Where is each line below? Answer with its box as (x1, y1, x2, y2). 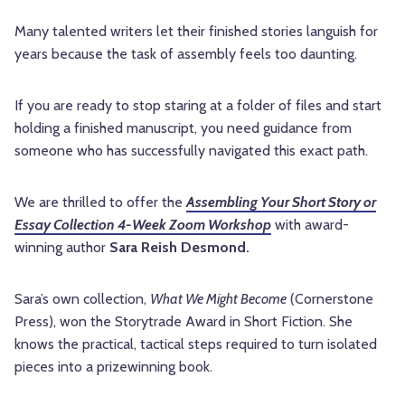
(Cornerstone (287, 289, 373, 307)
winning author (14, 238, 109, 256)
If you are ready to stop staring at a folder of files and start (14, 96, 381, 114)
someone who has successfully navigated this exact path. (14, 141, 368, 159)
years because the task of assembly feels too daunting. (14, 44, 357, 62)
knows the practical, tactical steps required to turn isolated (14, 334, 377, 353)
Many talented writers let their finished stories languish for (14, 22, 378, 40)
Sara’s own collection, (14, 289, 150, 307)
